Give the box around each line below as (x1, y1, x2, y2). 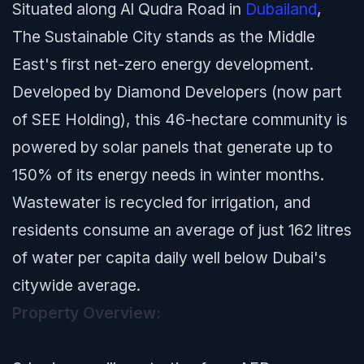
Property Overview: (12, 303, 161, 323)
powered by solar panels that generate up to (12, 137, 333, 157)
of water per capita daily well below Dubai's (12, 248, 327, 267)
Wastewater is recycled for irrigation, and (12, 193, 310, 212)
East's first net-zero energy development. (12, 54, 314, 74)
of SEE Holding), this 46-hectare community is (12, 110, 348, 129)
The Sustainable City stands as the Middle (12, 27, 315, 46)
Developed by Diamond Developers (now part (12, 82, 342, 102)
